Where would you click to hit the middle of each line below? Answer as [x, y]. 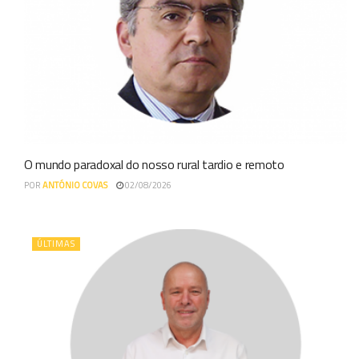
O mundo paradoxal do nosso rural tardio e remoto [154, 165]
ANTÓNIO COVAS [75, 186]
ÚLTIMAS [56, 244]
